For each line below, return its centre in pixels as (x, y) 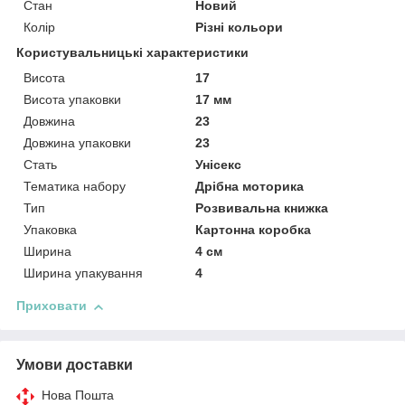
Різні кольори (240, 28)
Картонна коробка (254, 230)
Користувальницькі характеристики (132, 53)
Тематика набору (75, 187)
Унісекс (219, 165)
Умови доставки (75, 365)
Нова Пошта (78, 396)
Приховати (52, 306)
